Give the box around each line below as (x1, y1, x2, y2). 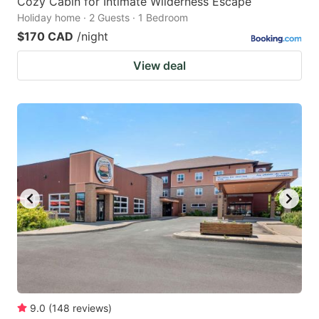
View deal (133, 58, 186, 73)
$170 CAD (17, 29, 73, 44)
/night (77, 29, 108, 44)
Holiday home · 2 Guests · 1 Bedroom (17, 11, 188, 24)
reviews (73, 301, 108, 314)
